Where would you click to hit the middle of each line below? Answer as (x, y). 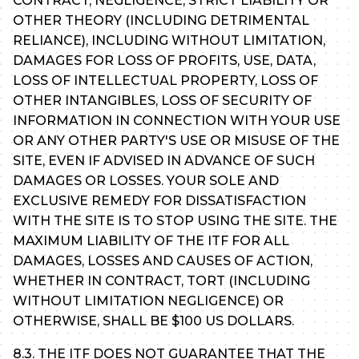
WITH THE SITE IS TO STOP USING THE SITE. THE (175, 221)
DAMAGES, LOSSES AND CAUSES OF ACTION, (163, 261)
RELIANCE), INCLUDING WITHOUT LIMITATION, (169, 41)
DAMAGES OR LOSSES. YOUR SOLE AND (146, 181)
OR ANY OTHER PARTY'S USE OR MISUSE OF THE (176, 141)
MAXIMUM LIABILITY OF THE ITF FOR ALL (151, 241)
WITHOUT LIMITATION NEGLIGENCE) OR (148, 301)
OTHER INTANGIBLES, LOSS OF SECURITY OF (162, 101)
